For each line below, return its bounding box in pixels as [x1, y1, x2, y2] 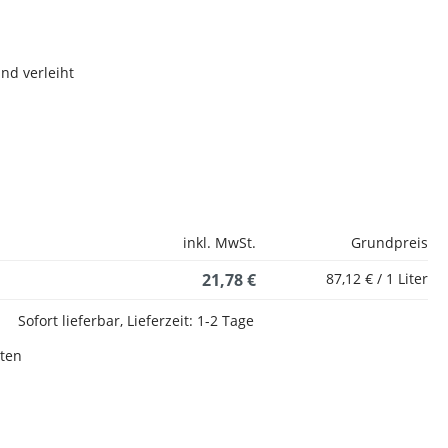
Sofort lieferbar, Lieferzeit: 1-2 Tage [18, 311, 254, 330]
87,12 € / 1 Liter [326, 269, 428, 288]
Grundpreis [351, 233, 428, 252]
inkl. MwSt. [183, 233, 256, 252]
